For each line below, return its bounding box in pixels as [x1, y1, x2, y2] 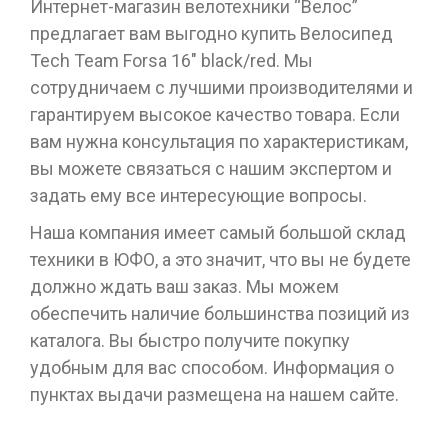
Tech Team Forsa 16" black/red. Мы [30, 49, 313, 71]
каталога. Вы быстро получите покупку [30, 329, 350, 351]
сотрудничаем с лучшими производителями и [30, 76, 413, 98]
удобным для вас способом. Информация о [30, 356, 394, 378]
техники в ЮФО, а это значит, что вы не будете [30, 248, 411, 270]
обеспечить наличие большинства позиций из [30, 302, 410, 324]
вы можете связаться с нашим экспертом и [30, 157, 392, 179]
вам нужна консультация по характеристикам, [30, 130, 408, 152]
